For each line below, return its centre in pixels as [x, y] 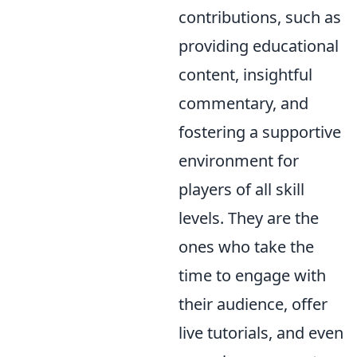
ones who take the [246, 247]
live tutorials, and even [261, 333]
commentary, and [243, 103]
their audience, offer [253, 304]
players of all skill [241, 189]
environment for [239, 161]
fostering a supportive [260, 132]
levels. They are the [249, 218]
